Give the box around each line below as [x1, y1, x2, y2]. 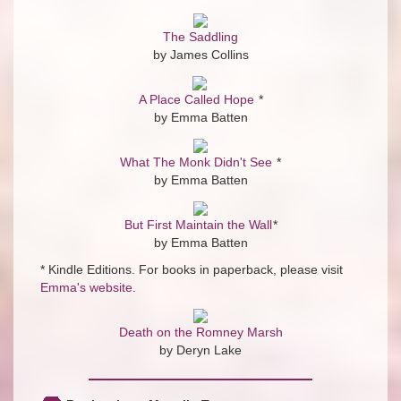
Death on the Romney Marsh [118, 325, 283, 340]
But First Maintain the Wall [124, 218, 272, 233]
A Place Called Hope [138, 92, 254, 107]
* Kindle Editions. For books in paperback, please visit [40, 262, 343, 277]
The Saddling [162, 30, 238, 45]
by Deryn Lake [159, 343, 242, 358]
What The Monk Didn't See [120, 155, 272, 170]
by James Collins [152, 47, 249, 63]
